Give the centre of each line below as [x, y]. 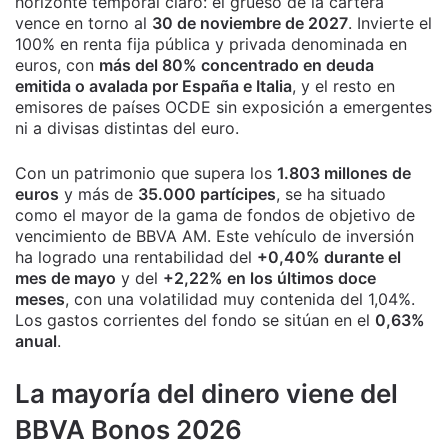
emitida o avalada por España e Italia [153, 86]
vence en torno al [83, 23]
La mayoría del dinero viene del [206, 394]
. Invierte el [390, 23]
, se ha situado [331, 194]
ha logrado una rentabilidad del [136, 257]
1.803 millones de [344, 173]
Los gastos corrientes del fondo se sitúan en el [195, 320]
